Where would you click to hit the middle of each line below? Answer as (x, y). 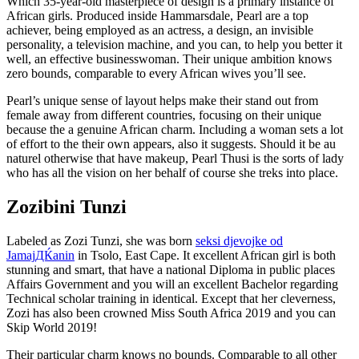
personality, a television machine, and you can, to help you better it (174, 45)
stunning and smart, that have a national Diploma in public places (171, 269)
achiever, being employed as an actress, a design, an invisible (160, 30)
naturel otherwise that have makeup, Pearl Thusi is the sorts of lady (175, 159)
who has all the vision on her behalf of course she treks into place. (172, 173)
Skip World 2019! (52, 327)
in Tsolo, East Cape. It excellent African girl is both (205, 255)
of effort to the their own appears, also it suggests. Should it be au (171, 144)
